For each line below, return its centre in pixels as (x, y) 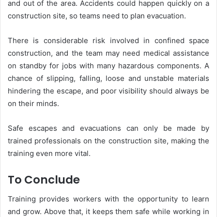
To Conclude (44, 179)
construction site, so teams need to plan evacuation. (98, 15)
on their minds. (34, 103)
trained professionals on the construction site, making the (108, 140)
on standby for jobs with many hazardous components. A (108, 65)
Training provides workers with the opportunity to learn (108, 199)
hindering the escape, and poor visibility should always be (108, 91)
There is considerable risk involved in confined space (108, 40)
